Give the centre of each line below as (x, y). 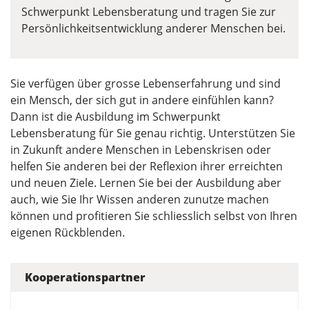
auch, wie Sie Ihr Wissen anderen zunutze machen (140, 200)
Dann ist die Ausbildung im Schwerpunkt (116, 117)
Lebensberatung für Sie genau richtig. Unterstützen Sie (153, 133)
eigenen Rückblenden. (68, 233)
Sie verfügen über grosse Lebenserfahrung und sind (146, 84)
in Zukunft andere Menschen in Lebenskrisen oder (141, 150)
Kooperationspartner (85, 278)
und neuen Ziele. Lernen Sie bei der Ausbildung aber (146, 183)
